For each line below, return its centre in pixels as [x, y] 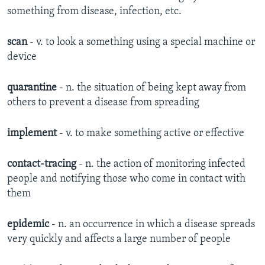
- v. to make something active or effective [152, 133]
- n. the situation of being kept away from [153, 88]
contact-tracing [43, 164]
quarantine [33, 88]
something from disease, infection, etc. [94, 11]
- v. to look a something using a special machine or [142, 42]
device [22, 57]
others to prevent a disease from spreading [103, 102]
